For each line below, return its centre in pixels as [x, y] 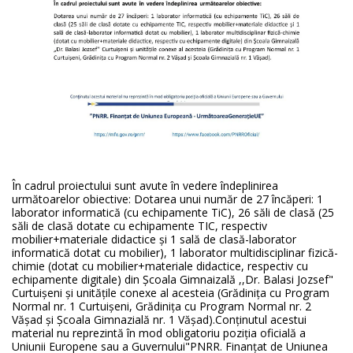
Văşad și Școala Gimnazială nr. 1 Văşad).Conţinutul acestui [159, 320]
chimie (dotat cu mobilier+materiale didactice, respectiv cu [160, 266]
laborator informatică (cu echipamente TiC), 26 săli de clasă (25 [173, 213]
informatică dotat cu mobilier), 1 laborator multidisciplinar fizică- [175, 253]
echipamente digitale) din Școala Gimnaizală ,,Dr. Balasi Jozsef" [173, 280]
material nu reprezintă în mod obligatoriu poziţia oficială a [159, 333]
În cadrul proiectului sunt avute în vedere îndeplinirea [145, 186]
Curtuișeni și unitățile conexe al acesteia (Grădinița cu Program [171, 293]
